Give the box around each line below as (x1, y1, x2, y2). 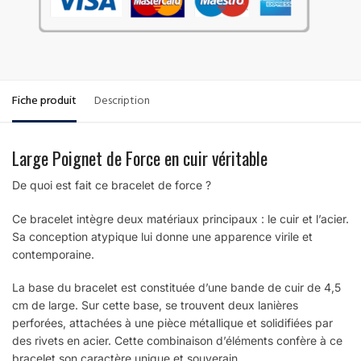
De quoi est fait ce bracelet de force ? (12, 178, 211, 193)
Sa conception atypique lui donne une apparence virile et (12, 229, 313, 243)
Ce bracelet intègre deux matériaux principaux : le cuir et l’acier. (12, 211, 349, 226)
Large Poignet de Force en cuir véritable (12, 145, 268, 172)
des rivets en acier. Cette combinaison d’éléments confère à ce (12, 334, 342, 348)
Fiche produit (12, 91, 77, 114)
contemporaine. (12, 247, 94, 261)
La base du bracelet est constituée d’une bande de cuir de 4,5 (12, 280, 341, 295)
